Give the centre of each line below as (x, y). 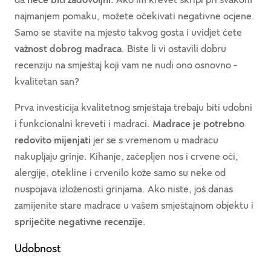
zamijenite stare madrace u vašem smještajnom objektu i (134, 205)
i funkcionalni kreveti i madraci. (83, 124)
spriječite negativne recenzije (79, 222)
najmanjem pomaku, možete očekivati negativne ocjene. (135, 16)
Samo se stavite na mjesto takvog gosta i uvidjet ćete (128, 32)
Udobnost (38, 249)
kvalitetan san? (47, 81)
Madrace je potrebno (198, 124)
